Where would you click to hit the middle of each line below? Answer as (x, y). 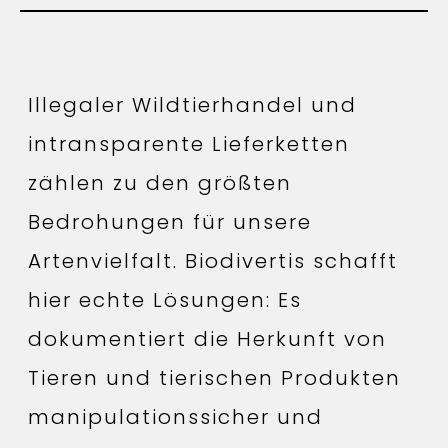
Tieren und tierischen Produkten (214, 377)
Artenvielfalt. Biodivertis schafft (213, 260)
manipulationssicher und (175, 416)
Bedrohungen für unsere (170, 221)
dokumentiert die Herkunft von (207, 338)
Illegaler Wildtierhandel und (192, 104)
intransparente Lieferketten (189, 143)
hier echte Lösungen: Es (165, 299)
